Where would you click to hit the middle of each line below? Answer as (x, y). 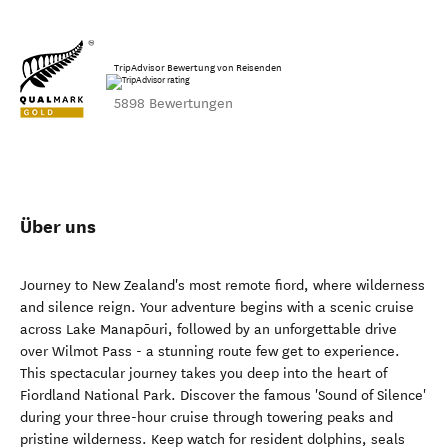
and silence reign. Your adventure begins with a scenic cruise (217, 307)
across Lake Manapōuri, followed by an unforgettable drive (208, 329)
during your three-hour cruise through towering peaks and (206, 417)
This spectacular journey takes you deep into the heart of (203, 373)
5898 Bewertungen (173, 103)
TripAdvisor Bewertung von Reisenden (198, 67)
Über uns (58, 226)
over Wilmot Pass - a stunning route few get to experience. (210, 351)
